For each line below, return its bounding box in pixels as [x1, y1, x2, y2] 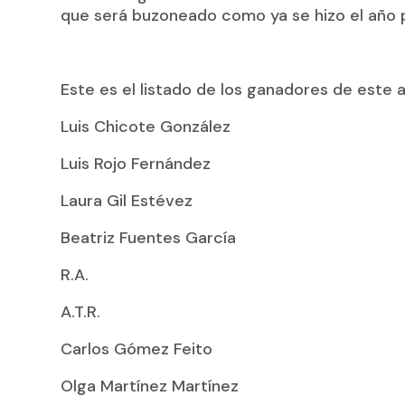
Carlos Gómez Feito [61, 338, 213, 361]
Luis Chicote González [61, 116, 231, 138]
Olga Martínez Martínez [61, 375, 240, 398]
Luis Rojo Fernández [61, 153, 212, 175]
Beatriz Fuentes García [61, 227, 237, 250]
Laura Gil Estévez [61, 190, 193, 212]
